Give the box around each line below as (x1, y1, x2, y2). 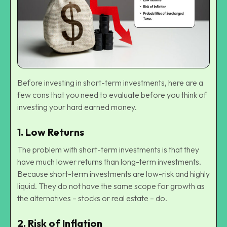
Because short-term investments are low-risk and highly (17, 168, 210, 179)
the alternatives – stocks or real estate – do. (17, 193, 167, 203)
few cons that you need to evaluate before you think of (17, 89, 207, 100)
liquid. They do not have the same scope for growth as (17, 180, 205, 191)
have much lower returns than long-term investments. (17, 156, 201, 167)
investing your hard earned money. (17, 101, 137, 112)
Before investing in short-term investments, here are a (17, 77, 203, 88)
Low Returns (25, 125, 84, 138)
